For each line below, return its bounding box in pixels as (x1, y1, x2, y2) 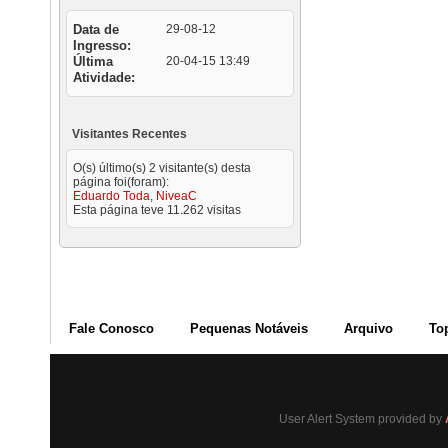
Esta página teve (73, 203, 167, 217)
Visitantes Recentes (72, 127, 187, 141)
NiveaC (156, 189, 197, 203)
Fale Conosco (69, 321, 154, 336)
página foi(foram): (73, 175, 169, 189)
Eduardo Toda (73, 189, 150, 203)
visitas (204, 203, 241, 217)
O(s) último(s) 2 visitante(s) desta (73, 161, 251, 175)
